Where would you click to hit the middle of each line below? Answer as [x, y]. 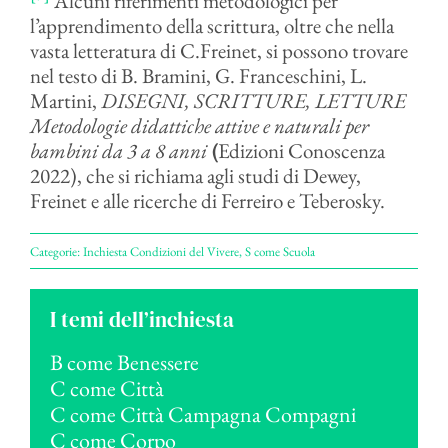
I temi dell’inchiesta [142, 320]
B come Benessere [125, 363]
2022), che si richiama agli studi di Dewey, [195, 175]
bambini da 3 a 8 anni [118, 150]
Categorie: [56, 251]
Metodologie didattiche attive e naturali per [199, 125]
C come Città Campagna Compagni [203, 415]
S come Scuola [279, 251]
